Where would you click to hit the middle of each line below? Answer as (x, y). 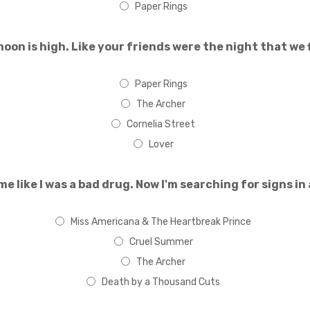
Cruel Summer (161, 242)
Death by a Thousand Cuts (161, 282)
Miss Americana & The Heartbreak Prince (161, 222)
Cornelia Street (161, 124)
